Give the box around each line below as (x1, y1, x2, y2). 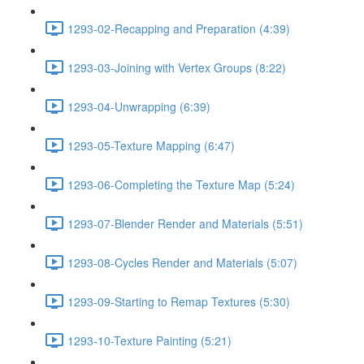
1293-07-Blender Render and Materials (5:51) (67, 214, 303, 232)
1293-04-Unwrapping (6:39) (67, 97, 210, 115)
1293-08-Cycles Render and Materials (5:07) (67, 253, 297, 271)
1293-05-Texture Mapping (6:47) (67, 136, 235, 154)
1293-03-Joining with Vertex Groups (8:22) (67, 58, 286, 76)
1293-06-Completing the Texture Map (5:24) (67, 175, 295, 193)
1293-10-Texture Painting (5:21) (67, 331, 232, 349)
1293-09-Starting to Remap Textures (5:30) (67, 292, 290, 310)
